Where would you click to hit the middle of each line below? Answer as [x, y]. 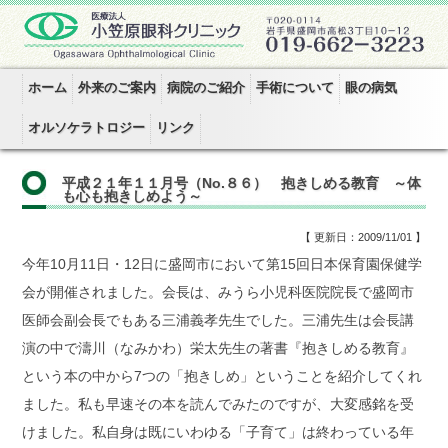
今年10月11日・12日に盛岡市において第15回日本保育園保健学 [222, 264]
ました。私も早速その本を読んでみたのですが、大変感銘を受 [218, 404]
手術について [295, 87]
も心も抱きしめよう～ [132, 196]
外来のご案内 [117, 87]
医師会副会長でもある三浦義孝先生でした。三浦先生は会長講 [218, 320]
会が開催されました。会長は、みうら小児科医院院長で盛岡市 [218, 292]
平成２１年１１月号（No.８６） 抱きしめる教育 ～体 [242, 183]
